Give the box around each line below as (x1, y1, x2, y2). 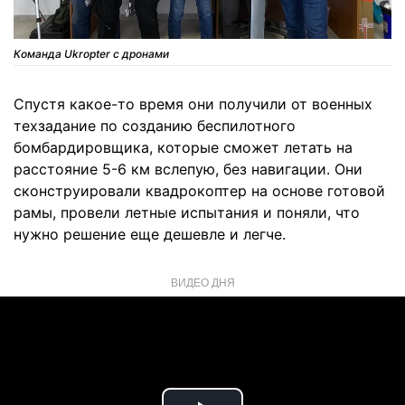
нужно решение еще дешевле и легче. (14, 224, 286, 243)
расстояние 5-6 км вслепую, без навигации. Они (14, 159, 363, 178)
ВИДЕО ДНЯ (170, 273, 235, 289)
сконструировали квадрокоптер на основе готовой (14, 181, 385, 200)
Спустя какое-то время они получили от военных (14, 94, 372, 113)
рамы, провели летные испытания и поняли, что (14, 202, 360, 221)
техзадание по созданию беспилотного (14, 116, 296, 135)
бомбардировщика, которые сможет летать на (14, 137, 353, 156)
